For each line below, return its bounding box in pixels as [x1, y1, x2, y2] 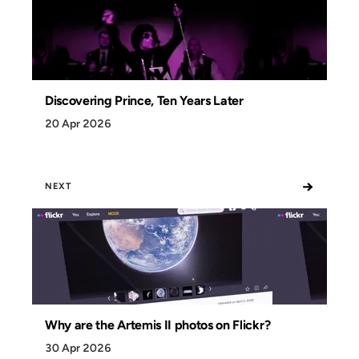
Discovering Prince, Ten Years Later [45, 92, 244, 108]
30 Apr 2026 [45, 341, 111, 355]
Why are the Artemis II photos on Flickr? [45, 317, 271, 333]
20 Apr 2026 [45, 116, 111, 131]
